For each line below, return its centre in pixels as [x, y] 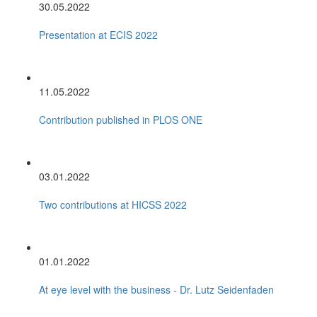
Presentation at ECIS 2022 [98, 34]
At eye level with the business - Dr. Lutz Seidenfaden [156, 289]
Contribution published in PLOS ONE [121, 119]
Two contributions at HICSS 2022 [113, 204]
